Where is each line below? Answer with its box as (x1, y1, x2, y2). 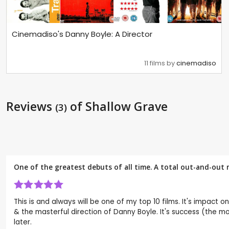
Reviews (6, 98, 55, 115)
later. (14, 217, 32, 227)
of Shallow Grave (67, 98, 168, 115)
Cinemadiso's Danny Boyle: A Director (12, 28, 152, 39)
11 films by (144, 58, 177, 68)
